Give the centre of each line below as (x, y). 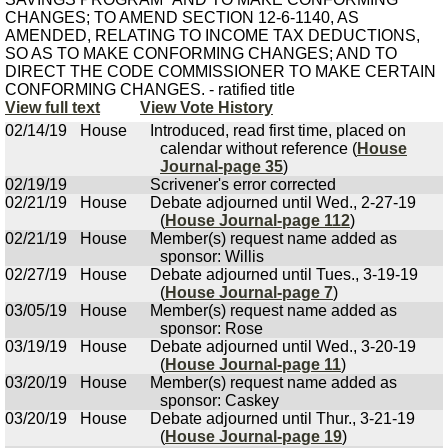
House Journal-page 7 (249, 292)
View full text (52, 107)
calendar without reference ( (258, 148)
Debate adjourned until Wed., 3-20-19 (283, 346)
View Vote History (206, 107)
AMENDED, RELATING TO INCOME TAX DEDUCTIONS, (212, 35)
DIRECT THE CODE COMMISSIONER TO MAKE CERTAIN (220, 71)
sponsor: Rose (211, 328)
